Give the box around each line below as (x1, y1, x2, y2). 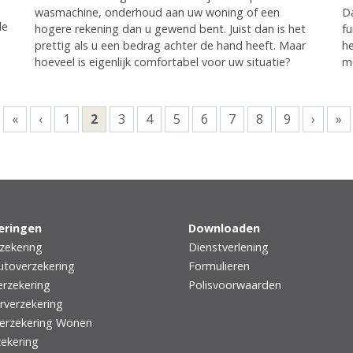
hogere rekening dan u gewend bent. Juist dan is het (34, 20, 306, 36)
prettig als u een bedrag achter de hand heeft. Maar (34, 37, 306, 53)
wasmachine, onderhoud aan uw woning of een (34, 4, 280, 20)
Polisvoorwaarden (188, 277, 281, 293)
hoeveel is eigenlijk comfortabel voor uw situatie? (34, 54, 291, 69)
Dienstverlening (188, 240, 269, 255)
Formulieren (188, 258, 250, 274)
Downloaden (188, 221, 260, 236)
